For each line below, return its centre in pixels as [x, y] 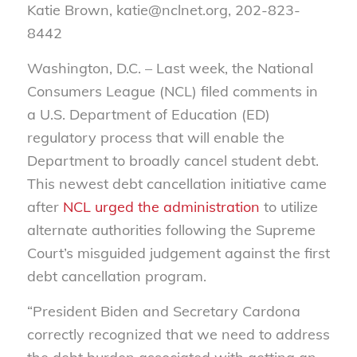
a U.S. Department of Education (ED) [148, 114]
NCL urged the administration [161, 206]
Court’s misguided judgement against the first [178, 253]
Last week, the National [234, 68]
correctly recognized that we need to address [178, 335]
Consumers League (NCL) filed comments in [172, 91]
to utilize [288, 206]
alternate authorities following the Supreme [171, 229]
